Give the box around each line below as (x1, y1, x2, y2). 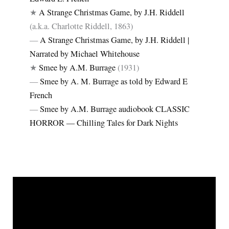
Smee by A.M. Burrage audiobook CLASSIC (40, 103, 190, 114)
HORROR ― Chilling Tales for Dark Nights (30, 117, 178, 128)
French (30, 89, 53, 101)
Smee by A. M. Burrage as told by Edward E (40, 75, 188, 87)
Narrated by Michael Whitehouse (30, 48, 140, 59)
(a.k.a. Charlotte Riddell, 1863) (30, 20, 133, 32)
